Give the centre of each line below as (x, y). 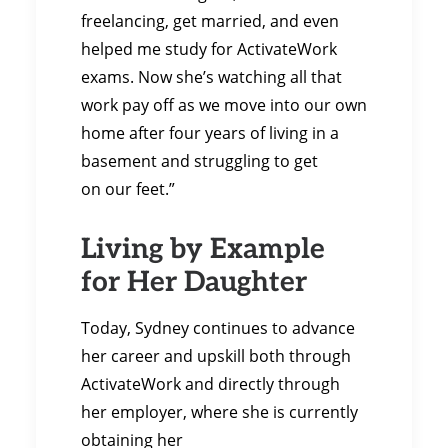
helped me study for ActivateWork (209, 49)
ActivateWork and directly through (210, 384)
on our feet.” (128, 189)
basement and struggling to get (199, 161)
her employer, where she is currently (219, 412)
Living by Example (203, 247)
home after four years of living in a (210, 133)
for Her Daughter (194, 280)
